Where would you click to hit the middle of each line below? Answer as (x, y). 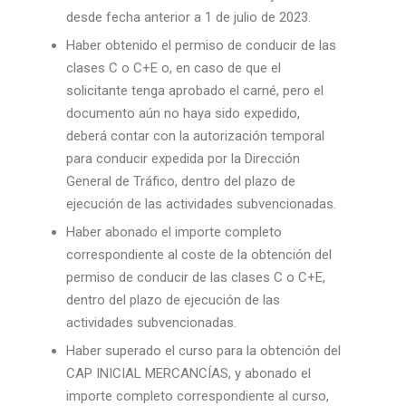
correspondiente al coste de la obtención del (198, 255)
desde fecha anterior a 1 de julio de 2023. (188, 17)
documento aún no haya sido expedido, (183, 113)
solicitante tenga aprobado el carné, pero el (194, 91)
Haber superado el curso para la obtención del (203, 351)
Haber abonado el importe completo (174, 232)
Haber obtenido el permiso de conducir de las (201, 45)
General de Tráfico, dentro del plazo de (180, 181)
